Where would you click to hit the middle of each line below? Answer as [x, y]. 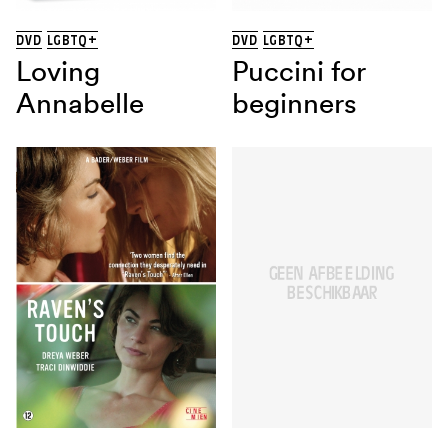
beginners [295, 103]
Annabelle [80, 103]
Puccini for [299, 71]
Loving [58, 71]
